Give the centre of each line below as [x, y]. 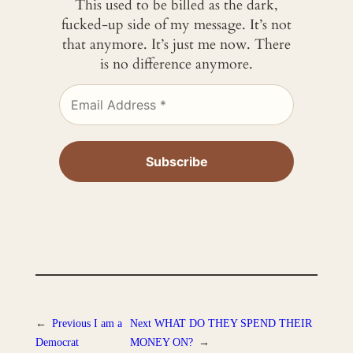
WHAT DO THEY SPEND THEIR [233, 323]
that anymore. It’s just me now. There [176, 45]
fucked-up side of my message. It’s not [176, 25]
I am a [108, 323]
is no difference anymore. [176, 65]
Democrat [57, 342]
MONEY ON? [161, 342]
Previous [71, 323]
